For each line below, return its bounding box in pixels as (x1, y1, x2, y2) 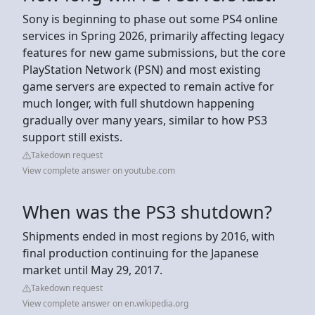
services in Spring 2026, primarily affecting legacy (22, 27, 284, 44)
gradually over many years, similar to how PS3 (22, 112, 267, 128)
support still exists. (22, 129, 125, 145)
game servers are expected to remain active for (22, 78, 274, 94)
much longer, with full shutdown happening (22, 95, 255, 111)
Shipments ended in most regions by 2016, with (22, 228, 275, 244)
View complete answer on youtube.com (22, 164, 175, 176)
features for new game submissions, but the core (22, 44, 285, 60)
